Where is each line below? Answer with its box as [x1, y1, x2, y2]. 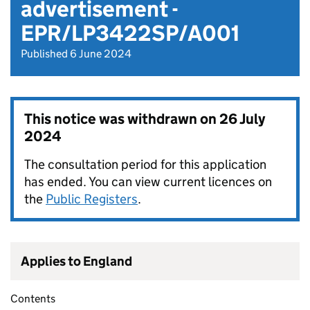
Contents [10, 292, 55, 306]
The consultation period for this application [24, 156, 266, 173]
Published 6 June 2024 [21, 47, 131, 61]
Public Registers [46, 191, 138, 208]
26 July [219, 110, 265, 129]
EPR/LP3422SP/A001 [21, 19, 239, 48]
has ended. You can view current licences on [24, 174, 272, 190]
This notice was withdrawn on [24, 110, 219, 129]
